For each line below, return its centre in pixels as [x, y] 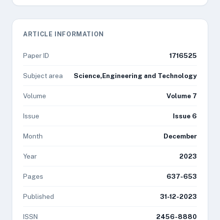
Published [39, 196]
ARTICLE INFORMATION [64, 34]
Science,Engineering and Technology [135, 76]
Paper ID [36, 55]
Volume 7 [182, 96]
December [180, 136]
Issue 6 [185, 116]
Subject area [43, 76]
